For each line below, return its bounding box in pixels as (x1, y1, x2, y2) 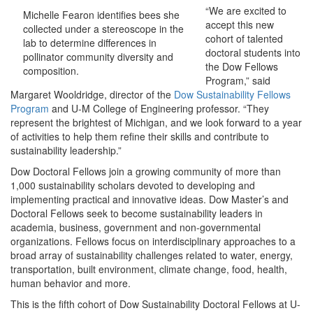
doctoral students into (205, 45, 300, 59)
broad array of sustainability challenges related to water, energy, (10, 248, 293, 262)
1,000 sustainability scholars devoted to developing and (10, 178, 255, 192)
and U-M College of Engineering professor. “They (49, 101, 269, 115)
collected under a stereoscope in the (23, 22, 184, 36)
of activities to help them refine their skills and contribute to (10, 129, 269, 143)
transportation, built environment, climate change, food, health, (10, 262, 287, 276)
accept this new (205, 17, 274, 31)
